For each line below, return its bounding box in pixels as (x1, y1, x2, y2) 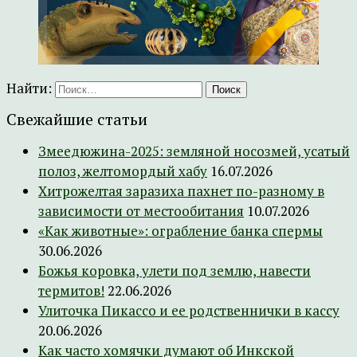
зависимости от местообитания (38, 201, 244, 220)
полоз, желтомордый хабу (38, 161, 207, 180)
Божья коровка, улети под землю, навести (38, 261, 311, 280)
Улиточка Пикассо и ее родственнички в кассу (38, 300, 339, 320)
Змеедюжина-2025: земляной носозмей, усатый (38, 141, 350, 160)
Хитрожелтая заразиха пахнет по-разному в (38, 181, 324, 200)
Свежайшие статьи (6, 108, 147, 130)
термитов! (38, 280, 104, 300)
